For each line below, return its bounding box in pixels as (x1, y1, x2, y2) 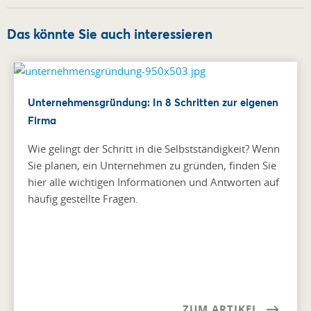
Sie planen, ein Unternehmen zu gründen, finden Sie (28, 158, 276, 173)
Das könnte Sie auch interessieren (7, 24, 212, 42)
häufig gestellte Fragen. (28, 192, 138, 206)
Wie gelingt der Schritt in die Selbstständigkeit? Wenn (28, 142, 280, 156)
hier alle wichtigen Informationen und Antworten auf (28, 175, 279, 190)
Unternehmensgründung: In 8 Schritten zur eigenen (28, 95, 278, 110)
